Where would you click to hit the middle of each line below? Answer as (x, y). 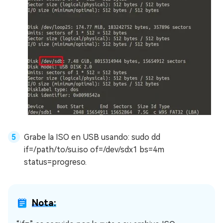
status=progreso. (55, 162)
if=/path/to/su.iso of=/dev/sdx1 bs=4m (94, 150)
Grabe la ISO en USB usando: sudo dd (92, 137)
